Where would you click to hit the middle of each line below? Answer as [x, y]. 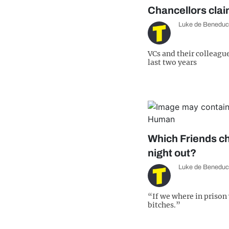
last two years [172, 62]
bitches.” [164, 205]
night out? [172, 153]
